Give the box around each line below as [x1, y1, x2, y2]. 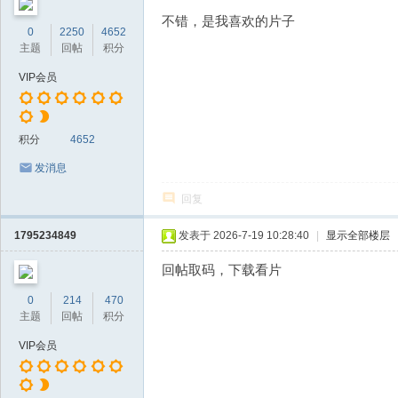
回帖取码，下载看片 [162, 262, 282, 277]
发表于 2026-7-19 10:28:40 [179, 229, 309, 242]
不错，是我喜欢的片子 [162, 13, 295, 28]
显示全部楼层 [326, 229, 390, 242]
